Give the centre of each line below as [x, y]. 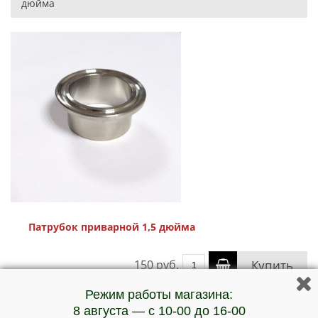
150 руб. [157, 265]
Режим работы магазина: [159, 295]
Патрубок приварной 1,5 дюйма [112, 227]
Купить [272, 265]
